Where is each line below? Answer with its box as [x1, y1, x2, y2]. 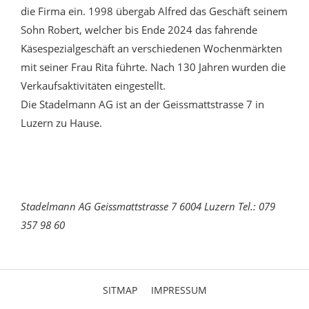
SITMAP [102, 283, 137, 297]
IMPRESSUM [150, 283, 207, 297]
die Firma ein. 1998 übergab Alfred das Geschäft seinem [21, 4, 288, 19]
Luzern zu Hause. [21, 116, 102, 130]
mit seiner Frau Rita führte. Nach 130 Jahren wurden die [21, 60, 286, 74]
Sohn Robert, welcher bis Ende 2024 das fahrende [21, 23, 257, 37]
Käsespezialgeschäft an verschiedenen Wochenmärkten [21, 41, 282, 56]
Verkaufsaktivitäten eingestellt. [21, 79, 166, 93]
